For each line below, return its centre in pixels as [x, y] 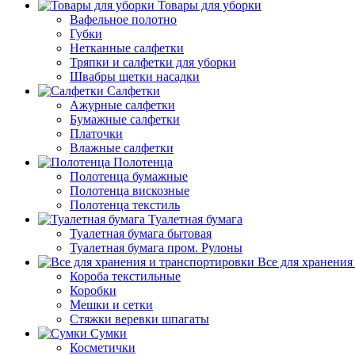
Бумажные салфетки [125, 119]
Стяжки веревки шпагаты [139, 319]
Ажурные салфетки [122, 105]
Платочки [96, 133]
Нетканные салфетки [127, 48]
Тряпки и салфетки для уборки [153, 62]
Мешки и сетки [111, 304]
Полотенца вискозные [130, 190]
